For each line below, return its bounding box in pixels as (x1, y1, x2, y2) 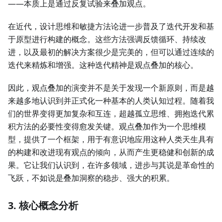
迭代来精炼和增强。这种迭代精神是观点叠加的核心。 (8, 59, 198, 71)
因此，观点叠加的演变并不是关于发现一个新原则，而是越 (8, 82, 214, 94)
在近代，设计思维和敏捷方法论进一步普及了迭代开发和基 (8, 21, 214, 32)
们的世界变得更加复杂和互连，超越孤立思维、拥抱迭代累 (8, 108, 214, 119)
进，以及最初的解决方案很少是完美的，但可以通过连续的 (8, 47, 214, 58)
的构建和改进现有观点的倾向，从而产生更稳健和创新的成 (8, 147, 214, 158)
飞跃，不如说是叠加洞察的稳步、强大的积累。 (8, 172, 174, 184)
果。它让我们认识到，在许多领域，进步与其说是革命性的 (8, 160, 214, 171)
